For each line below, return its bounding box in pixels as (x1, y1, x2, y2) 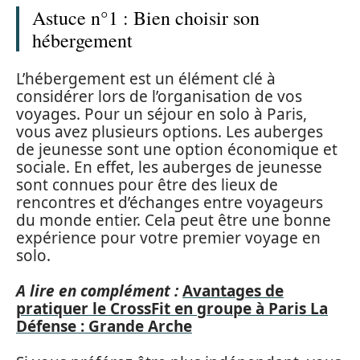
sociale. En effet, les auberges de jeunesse (16, 156, 322, 178)
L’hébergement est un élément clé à (16, 67, 276, 89)
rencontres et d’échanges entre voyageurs (16, 191, 323, 213)
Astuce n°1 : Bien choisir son (32, 5, 260, 31)
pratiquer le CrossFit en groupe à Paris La (16, 298, 328, 319)
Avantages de (182, 280, 284, 301)
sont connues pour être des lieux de (16, 174, 278, 195)
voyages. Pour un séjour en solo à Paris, (16, 103, 307, 125)
